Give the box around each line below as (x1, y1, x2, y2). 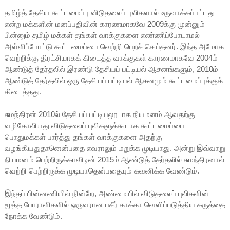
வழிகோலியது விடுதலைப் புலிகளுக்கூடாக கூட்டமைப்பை (4, 121, 184, 130)
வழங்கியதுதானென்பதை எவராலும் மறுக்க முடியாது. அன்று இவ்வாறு (4, 143, 225, 152)
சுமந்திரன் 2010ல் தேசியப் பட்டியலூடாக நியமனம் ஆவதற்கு (4, 109, 195, 119)
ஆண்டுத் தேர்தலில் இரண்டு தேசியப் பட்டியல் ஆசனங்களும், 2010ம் (4, 64, 218, 73)
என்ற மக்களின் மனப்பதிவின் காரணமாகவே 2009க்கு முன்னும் (4, 19, 205, 28)
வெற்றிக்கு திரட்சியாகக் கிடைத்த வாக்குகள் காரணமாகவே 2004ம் (4, 53, 218, 62)
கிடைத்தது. (4, 87, 44, 96)
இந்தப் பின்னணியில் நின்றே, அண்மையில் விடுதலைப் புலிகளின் (4, 188, 209, 198)
